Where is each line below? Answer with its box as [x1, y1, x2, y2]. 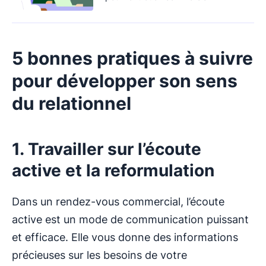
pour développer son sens [12, 70, 237, 92]
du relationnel [12, 93, 131, 115]
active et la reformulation [12, 160, 214, 181]
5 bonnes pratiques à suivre [12, 47, 253, 69]
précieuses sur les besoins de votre [12, 249, 187, 262]
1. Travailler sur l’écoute [12, 139, 201, 160]
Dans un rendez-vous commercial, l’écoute [12, 195, 224, 208]
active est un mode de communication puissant [12, 213, 249, 226]
